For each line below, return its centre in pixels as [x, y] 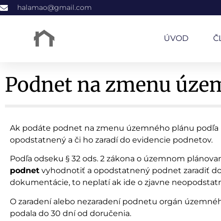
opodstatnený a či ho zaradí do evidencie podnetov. [111, 140]
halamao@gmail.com [55, 7]
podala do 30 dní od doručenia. [71, 213]
